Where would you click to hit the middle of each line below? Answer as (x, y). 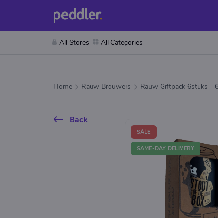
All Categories (122, 43)
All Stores (74, 43)
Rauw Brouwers (106, 86)
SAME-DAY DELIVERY (166, 148)
